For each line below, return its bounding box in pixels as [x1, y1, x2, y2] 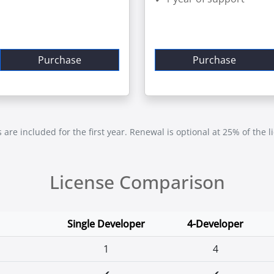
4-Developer [187, 217, 243, 231]
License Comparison [49, 169, 225, 194]
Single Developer [67, 217, 145, 231]
